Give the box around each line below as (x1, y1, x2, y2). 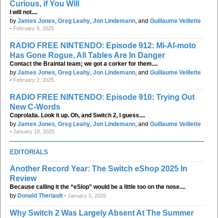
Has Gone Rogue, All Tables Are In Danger (10, 51, 165, 59)
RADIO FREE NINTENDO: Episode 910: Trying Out (10, 92, 195, 101)
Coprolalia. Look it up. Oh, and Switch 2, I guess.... (10, 111, 145, 119)
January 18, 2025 (13, 128, 54, 134)
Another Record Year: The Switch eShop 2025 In (10, 164, 187, 173)
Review (10, 174, 36, 182)
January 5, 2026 (68, 192, 106, 199)
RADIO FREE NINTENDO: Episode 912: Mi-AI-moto (10, 41, 196, 50)
